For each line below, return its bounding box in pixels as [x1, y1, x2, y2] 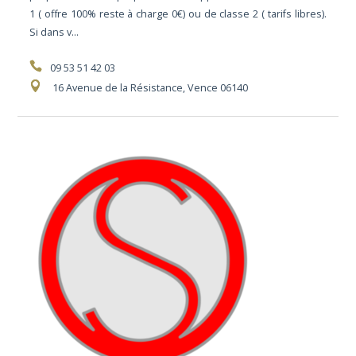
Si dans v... [29, 25, 79, 40]
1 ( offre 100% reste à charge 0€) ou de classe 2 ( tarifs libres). [29, 7, 327, 21]
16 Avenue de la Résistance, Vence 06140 [50, 81, 249, 95]
